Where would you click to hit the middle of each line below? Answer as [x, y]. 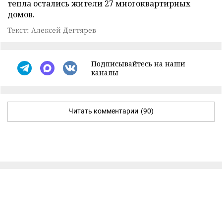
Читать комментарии [103, 111]
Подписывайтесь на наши [138, 63]
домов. [21, 14]
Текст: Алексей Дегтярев [52, 29]
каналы [105, 72]
